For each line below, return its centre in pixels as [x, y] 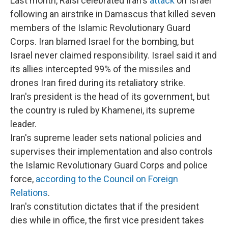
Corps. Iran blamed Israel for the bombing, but [102, 41]
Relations [29, 193]
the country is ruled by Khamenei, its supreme [103, 110]
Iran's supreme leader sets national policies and [106, 138]
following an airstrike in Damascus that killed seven [113, 14]
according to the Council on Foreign [107, 179]
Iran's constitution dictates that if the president [105, 206]
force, [23, 179]
